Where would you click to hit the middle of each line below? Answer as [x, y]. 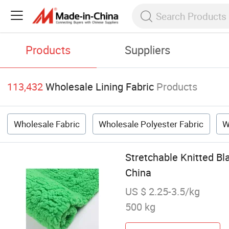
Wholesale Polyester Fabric [151, 124]
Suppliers [148, 50]
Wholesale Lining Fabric [100, 87]
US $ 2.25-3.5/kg [162, 192]
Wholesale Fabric [47, 124]
